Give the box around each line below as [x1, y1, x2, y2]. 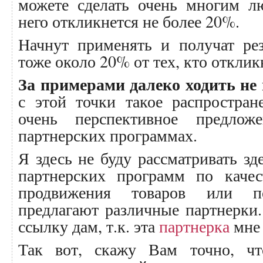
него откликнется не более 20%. [18, 10, 240, 32]
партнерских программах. [18, 124, 197, 146]
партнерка [159, 215, 230, 237]
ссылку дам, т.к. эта [18, 215, 159, 237]
